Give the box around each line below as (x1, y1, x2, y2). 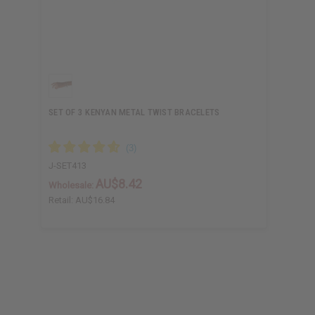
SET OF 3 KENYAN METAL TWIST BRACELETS (49, 106, 220, 117)
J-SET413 (49, 160, 86, 171)
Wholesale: (49, 179, 96, 191)
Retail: (49, 194, 75, 205)
